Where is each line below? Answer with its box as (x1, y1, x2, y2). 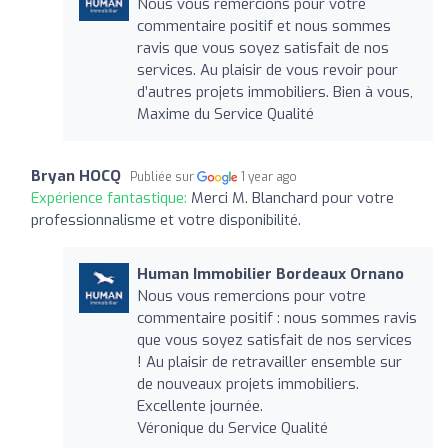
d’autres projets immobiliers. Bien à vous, (136, 81, 413, 102)
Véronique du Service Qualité (136, 417, 328, 438)
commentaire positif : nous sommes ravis (136, 307, 417, 328)
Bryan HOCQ (31, 165, 121, 186)
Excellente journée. (136, 395, 263, 416)
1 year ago (241, 168, 298, 185)
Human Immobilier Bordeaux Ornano (136, 263, 404, 284)
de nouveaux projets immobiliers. (136, 373, 359, 394)
